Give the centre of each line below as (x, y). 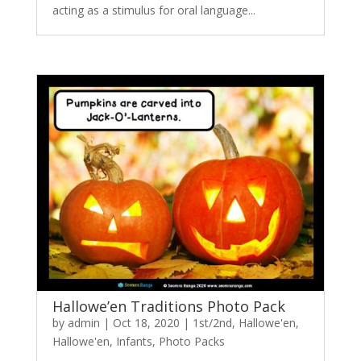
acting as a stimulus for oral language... (154, 10)
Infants (134, 341)
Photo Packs (191, 341)
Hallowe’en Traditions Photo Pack (168, 306)
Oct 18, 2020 (146, 323)
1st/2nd (212, 323)
